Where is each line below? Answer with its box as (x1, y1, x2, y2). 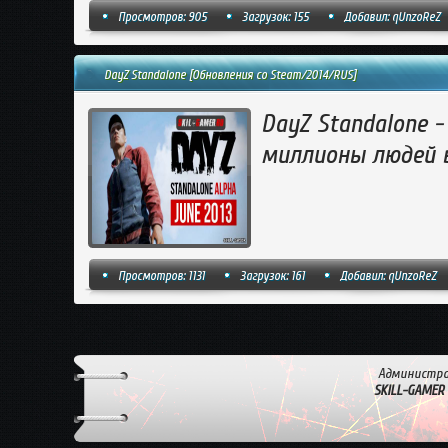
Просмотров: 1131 (117, 267, 205, 284)
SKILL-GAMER (374, 381, 444, 399)
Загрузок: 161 (239, 267, 305, 284)
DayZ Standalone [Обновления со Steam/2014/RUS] (104, 66, 356, 83)
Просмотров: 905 (117, 8, 207, 25)
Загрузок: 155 (241, 8, 309, 25)
